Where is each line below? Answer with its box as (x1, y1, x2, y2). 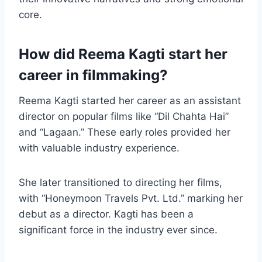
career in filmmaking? (19, 67, 168, 84)
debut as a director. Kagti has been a (19, 208, 194, 220)
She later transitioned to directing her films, (19, 177, 222, 189)
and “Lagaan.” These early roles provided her (19, 126, 230, 139)
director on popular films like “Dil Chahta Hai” (19, 111, 229, 123)
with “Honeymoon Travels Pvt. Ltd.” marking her (19, 192, 243, 205)
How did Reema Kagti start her (19, 46, 227, 63)
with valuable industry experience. (19, 142, 180, 154)
